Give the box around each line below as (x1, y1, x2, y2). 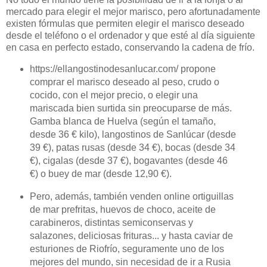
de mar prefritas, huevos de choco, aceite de (29, 204, 216, 215)
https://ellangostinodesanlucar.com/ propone (29, 64, 216, 74)
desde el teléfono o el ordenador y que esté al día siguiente (6, 30, 255, 41)
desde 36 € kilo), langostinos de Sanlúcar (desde (29, 129, 236, 140)
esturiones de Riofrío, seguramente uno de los (29, 244, 224, 254)
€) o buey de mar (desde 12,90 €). (29, 169, 172, 179)
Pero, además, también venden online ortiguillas (29, 191, 234, 202)
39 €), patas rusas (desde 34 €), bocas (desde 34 (29, 142, 235, 153)
